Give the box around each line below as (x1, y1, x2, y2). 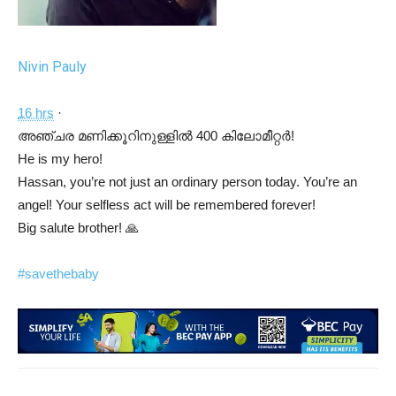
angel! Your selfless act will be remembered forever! (18, 196, 316, 212)
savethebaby (25, 265, 99, 281)
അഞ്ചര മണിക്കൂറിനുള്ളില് (18, 127, 193, 143)
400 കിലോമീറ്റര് (193, 127, 291, 143)
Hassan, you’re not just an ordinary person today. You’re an (18, 173, 357, 189)
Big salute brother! (18, 219, 126, 235)
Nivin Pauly (18, 57, 87, 75)
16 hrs (18, 104, 54, 120)
